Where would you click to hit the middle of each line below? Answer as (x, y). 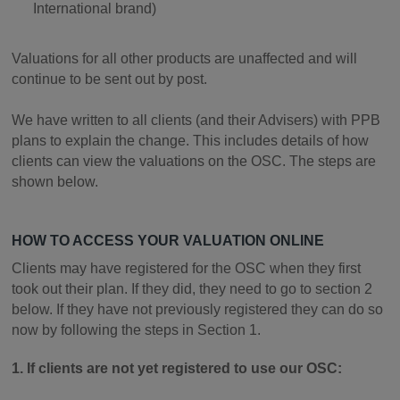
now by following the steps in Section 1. (137, 330)
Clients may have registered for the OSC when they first (187, 269)
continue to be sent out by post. (112, 79)
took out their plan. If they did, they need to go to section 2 (192, 289)
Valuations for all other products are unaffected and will (185, 59)
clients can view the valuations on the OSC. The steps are (194, 162)
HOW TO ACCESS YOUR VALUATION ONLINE (168, 241)
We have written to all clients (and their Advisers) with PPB (196, 121)
